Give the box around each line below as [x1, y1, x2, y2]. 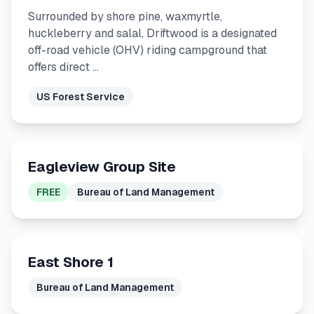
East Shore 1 [28, 253, 114, 271]
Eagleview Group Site [28, 158, 176, 176]
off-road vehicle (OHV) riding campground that [28, 43, 267, 57]
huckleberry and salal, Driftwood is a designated [28, 26, 277, 41]
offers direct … [28, 60, 99, 74]
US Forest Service [36, 90, 125, 103]
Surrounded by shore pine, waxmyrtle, [28, 9, 222, 24]
